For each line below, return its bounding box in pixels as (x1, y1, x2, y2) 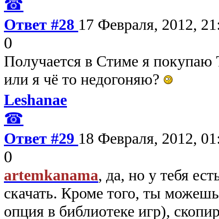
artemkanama (4, 166, 98, 184)
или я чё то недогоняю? (4, 70, 163, 88)
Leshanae (4, 90, 67, 109)
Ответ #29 (4, 129, 78, 147)
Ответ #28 (4, 15, 78, 33)
